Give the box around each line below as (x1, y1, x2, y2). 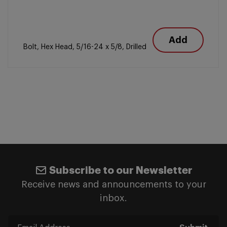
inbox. (100, 194, 127, 203)
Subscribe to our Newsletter (49, 165, 193, 176)
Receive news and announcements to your (21, 180, 206, 189)
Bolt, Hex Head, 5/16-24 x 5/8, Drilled (23, 44, 146, 51)
